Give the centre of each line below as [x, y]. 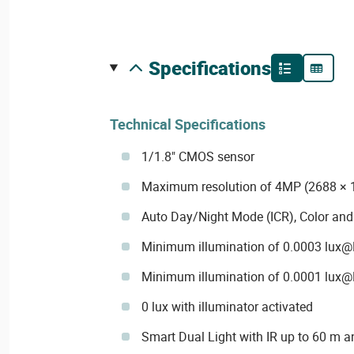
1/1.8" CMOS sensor [198, 157]
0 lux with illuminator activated [227, 307]
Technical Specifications [187, 124]
